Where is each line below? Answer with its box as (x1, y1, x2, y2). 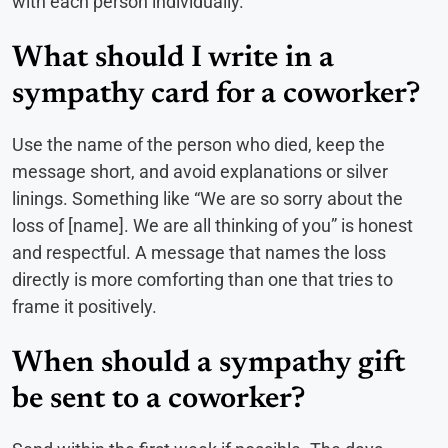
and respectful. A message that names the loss (12, 241, 386, 263)
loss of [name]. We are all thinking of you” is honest (12, 214, 413, 236)
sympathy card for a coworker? (12, 79, 420, 110)
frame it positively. (12, 295, 157, 317)
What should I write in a (12, 43, 334, 74)
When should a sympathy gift (12, 348, 405, 379)
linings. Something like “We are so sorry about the (12, 187, 403, 209)
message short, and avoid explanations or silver (12, 160, 388, 182)
